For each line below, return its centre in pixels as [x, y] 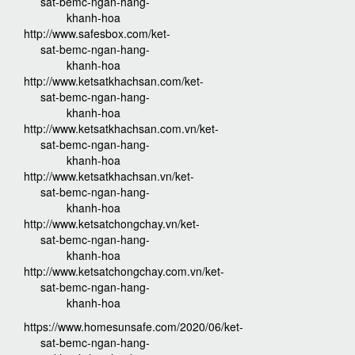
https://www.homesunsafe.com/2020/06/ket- [134, 327]
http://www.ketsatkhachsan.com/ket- [114, 81]
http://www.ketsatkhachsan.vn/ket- [109, 176]
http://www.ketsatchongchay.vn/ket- [112, 224]
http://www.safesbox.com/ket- [97, 34]
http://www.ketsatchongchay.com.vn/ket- [124, 271]
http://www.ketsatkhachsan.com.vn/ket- [121, 129]
